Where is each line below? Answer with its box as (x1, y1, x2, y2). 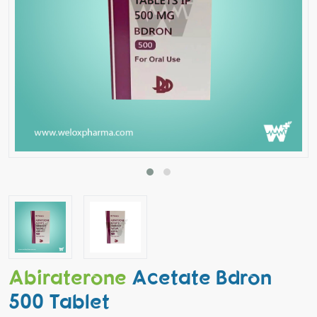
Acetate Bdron (132, 263, 272, 289)
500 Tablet (8, 287, 110, 313)
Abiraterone (8, 263, 127, 289)
